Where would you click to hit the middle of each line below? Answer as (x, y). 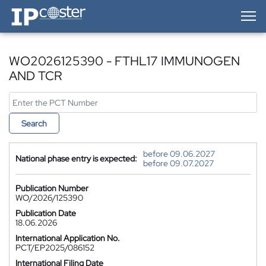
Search (34, 123)
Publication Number (52, 188)
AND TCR (36, 76)
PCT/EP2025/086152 (55, 248)
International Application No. (68, 238)
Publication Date (46, 213)
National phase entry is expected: (76, 159)
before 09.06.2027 (179, 154)
